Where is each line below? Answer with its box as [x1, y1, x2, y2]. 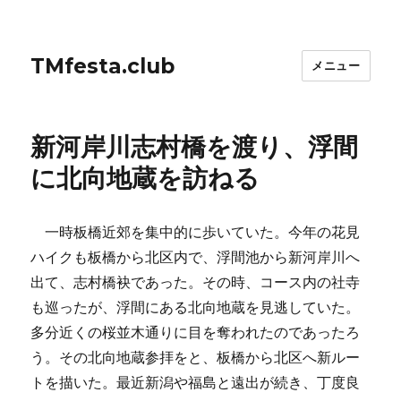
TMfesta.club [30, 53, 175, 79]
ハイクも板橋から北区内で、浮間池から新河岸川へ [30, 248, 361, 266]
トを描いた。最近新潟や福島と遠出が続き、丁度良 [30, 373, 361, 391]
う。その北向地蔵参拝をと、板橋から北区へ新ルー [30, 348, 361, 366]
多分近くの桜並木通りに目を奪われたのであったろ [30, 323, 361, 341]
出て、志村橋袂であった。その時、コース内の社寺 [30, 273, 361, 291]
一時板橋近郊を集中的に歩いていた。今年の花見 [30, 223, 361, 241]
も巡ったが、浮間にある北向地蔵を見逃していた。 [30, 298, 361, 316]
